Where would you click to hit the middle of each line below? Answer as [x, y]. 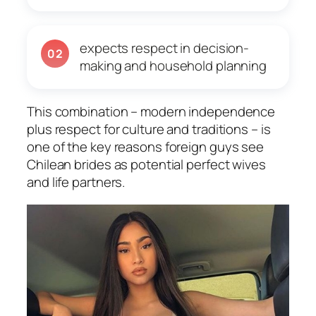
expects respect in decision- [165, 48]
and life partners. [76, 182]
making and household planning [174, 66]
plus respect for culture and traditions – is [149, 129]
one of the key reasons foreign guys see [146, 147]
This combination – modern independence [151, 112]
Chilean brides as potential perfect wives [146, 165]
